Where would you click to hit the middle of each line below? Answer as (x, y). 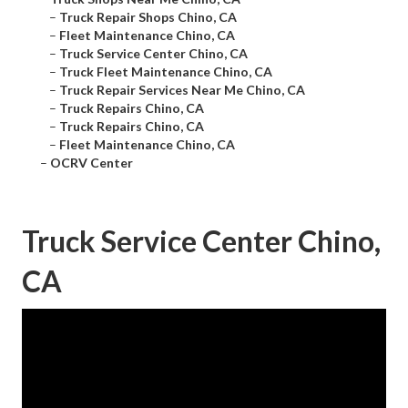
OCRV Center (92, 163)
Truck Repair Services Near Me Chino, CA (182, 90)
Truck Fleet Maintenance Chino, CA (166, 72)
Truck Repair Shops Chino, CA (148, 17)
